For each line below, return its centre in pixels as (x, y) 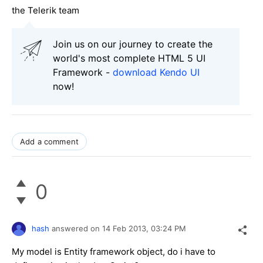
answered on (77, 228)
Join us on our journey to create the (133, 44)
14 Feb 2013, (127, 228)
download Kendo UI (156, 72)
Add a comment (50, 141)
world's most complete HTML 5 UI (129, 58)
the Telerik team (45, 10)
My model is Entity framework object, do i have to (114, 251)
